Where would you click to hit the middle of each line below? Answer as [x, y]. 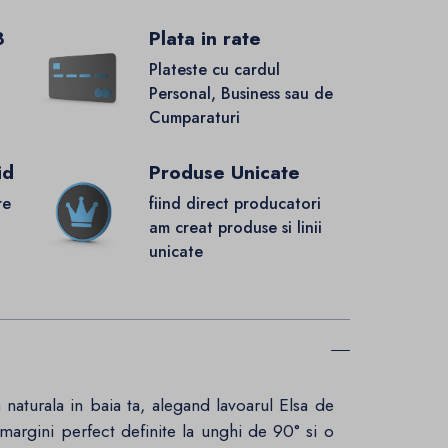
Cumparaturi [194, 118]
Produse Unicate [224, 173]
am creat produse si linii [235, 228]
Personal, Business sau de [240, 94]
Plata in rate [204, 39]
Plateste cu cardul [214, 70]
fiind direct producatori [234, 204]
